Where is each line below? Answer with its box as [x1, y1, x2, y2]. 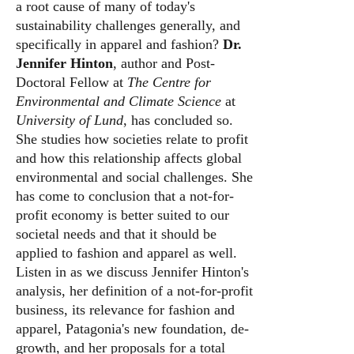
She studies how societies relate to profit [16, 131, 248, 147]
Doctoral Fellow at [16, 74, 127, 90]
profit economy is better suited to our [16, 207, 229, 223]
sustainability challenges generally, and [16, 17, 240, 33]
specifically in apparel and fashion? [16, 36, 223, 52]
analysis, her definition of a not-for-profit [16, 283, 253, 299]
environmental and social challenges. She [16, 169, 253, 185]
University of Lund [16, 112, 123, 128]
